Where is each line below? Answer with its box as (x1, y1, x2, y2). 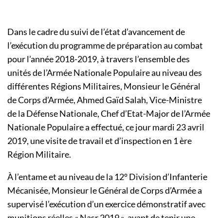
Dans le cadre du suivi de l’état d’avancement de (7, 26, 185, 37)
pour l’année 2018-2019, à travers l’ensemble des (7, 54, 190, 65)
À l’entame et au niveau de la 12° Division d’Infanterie (7, 171, 207, 182)
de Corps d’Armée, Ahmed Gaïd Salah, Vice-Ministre (7, 94, 202, 106)
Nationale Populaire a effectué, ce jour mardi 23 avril (7, 122, 204, 133)
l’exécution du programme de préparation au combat (7, 40, 203, 51)
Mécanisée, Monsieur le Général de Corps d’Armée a (7, 185, 202, 196)
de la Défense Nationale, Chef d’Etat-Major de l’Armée (7, 108, 210, 119)
